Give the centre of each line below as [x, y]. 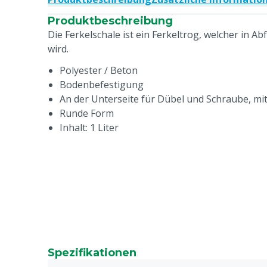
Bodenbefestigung [102, 85]
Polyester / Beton [99, 70]
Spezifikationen [92, 253]
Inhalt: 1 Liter [89, 128]
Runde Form [87, 113]
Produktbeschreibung [110, 21]
